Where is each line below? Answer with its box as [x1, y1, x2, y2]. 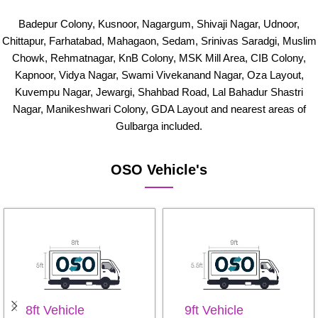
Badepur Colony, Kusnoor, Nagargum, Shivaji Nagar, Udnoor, [18, 18, 300, 30]
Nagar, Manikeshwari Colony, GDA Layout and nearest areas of [12, 103, 306, 115]
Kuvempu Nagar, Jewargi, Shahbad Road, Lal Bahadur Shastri [15, 86, 303, 98]
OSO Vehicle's [111, 162, 207, 177]
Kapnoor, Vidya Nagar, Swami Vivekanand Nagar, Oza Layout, [14, 69, 304, 81]
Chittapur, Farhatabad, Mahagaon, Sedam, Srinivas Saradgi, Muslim [1, 35, 317, 47]
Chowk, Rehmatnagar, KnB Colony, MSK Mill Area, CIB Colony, [12, 52, 306, 64]
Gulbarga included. [116, 120, 202, 132]
